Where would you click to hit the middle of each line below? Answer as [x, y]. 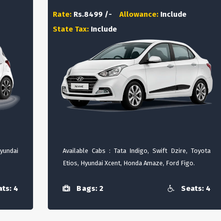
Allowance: [140, 14]
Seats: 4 [195, 189]
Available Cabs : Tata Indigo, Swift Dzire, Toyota [137, 151]
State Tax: [72, 29]
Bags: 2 [89, 189]
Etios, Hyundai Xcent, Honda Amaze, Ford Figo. [129, 163]
